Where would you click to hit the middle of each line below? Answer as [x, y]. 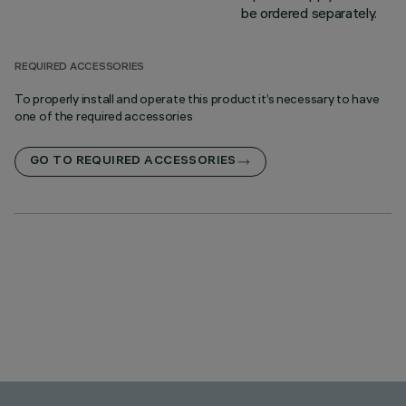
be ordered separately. [309, 13]
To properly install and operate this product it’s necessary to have [197, 99]
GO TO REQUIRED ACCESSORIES [133, 162]
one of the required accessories [104, 116]
